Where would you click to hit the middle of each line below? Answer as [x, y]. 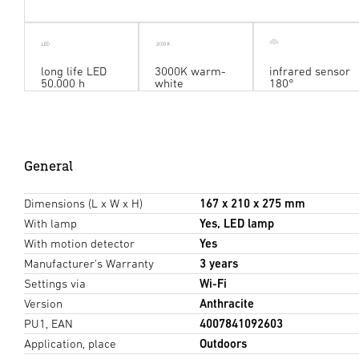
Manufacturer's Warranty [89, 264]
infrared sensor [309, 71]
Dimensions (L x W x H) [83, 204]
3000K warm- [191, 71]
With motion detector [79, 244]
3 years [218, 264]
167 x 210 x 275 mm [252, 204]
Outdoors [223, 344]
